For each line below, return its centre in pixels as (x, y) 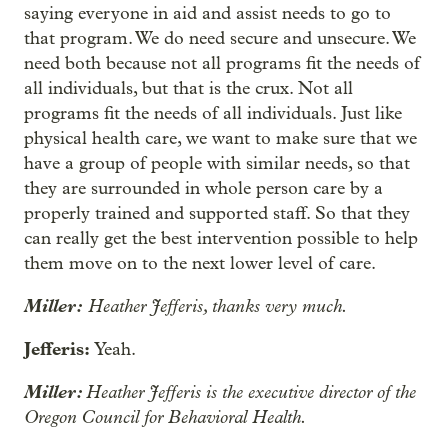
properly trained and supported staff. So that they (217, 213)
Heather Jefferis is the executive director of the (251, 392)
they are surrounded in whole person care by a (203, 188)
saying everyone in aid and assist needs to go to (207, 13)
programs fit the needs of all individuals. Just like (213, 113)
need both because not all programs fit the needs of (222, 63)
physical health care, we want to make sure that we (220, 138)
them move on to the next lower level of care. (200, 263)
